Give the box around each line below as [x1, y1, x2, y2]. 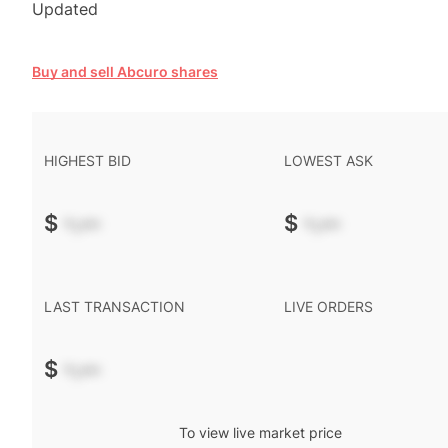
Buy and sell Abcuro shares [32, 63, 218, 80]
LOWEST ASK [284, 152, 373, 169]
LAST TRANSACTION [44, 298, 185, 315]
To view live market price [178, 424, 342, 441]
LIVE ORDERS [284, 298, 373, 315]
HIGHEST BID [44, 152, 131, 169]
